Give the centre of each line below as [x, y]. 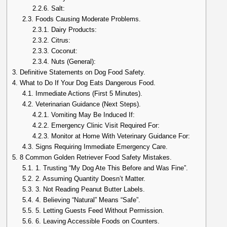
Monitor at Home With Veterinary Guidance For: [120, 136]
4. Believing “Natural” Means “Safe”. [87, 200]
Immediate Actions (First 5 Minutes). [88, 94]
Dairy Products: [73, 30]
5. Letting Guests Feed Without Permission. [99, 211]
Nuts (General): [73, 62]
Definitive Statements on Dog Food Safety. [82, 72]
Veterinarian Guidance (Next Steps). [87, 104]
